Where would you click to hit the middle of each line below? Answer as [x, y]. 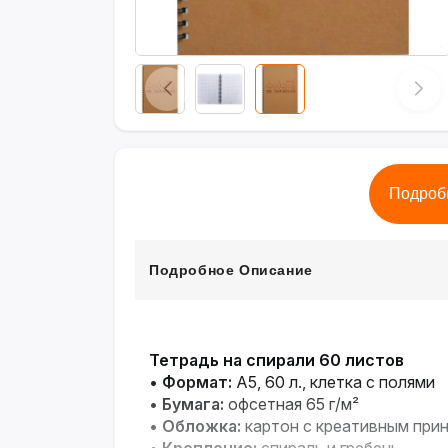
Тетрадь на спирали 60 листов [276, 360]
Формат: [197, 382]
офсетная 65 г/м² [291, 404]
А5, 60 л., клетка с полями [333, 382]
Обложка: [201, 426]
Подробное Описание [231, 270]
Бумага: [193, 404]
